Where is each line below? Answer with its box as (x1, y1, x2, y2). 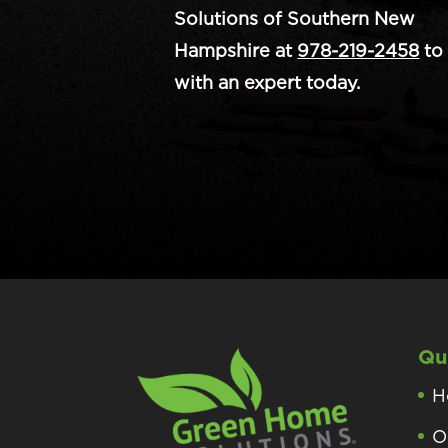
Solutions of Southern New (174, 8, 416, 30)
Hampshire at (174, 40, 298, 62)
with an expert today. (174, 72, 361, 94)
